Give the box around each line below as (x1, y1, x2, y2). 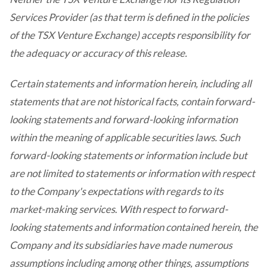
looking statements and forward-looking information (10, 113, 237, 126)
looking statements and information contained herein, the (10, 221, 258, 233)
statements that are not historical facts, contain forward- (10, 95, 255, 108)
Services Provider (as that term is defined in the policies (10, 10, 249, 23)
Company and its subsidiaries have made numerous (10, 239, 232, 251)
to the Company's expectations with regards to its (10, 185, 223, 197)
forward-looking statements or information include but (10, 149, 247, 162)
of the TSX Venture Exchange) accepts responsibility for (10, 28, 250, 41)
